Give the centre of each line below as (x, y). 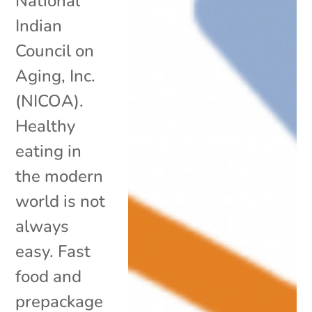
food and (49, 276)
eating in (49, 151)
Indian (39, 25)
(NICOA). (50, 101)
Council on (55, 50)
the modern (60, 176)
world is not (61, 201)
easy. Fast (53, 251)
